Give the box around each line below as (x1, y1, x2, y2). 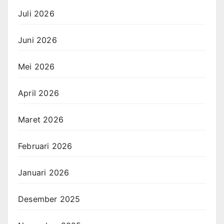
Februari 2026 (18, 140, 72, 151)
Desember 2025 (18, 193, 80, 204)
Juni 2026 (18, 34, 57, 45)
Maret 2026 (18, 114, 63, 124)
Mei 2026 (18, 61, 55, 71)
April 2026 (18, 87, 59, 98)
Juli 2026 (18, 8, 54, 18)
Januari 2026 (18, 167, 69, 177)
